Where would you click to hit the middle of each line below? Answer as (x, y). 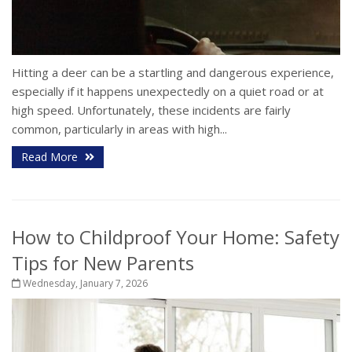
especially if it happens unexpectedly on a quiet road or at (168, 91)
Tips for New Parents (103, 262)
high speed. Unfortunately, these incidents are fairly (151, 110)
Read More (51, 156)
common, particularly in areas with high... (119, 128)
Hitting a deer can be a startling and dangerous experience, (173, 72)
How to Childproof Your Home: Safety (176, 236)
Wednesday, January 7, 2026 (84, 283)
